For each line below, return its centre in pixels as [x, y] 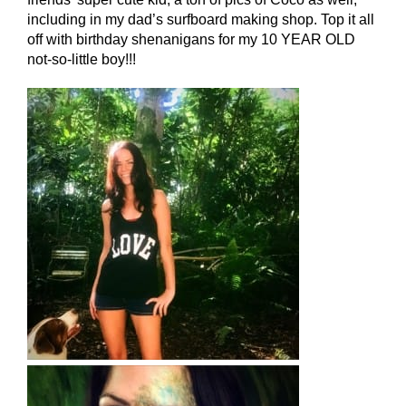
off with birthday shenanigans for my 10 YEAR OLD [191, 40]
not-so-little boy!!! [82, 60]
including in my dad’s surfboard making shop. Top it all [201, 20]
